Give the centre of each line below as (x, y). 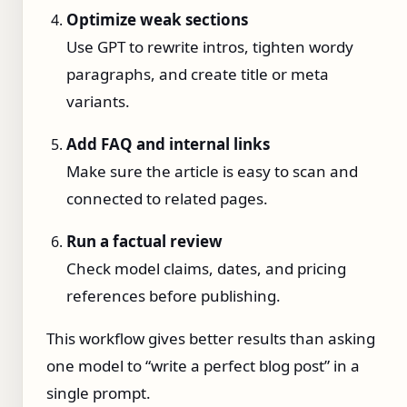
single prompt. (99, 392)
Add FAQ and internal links (168, 144)
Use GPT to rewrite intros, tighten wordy (210, 46)
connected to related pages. (167, 198)
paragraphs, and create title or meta (198, 74)
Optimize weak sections (157, 19)
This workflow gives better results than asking (211, 338)
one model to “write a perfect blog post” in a (203, 365)
